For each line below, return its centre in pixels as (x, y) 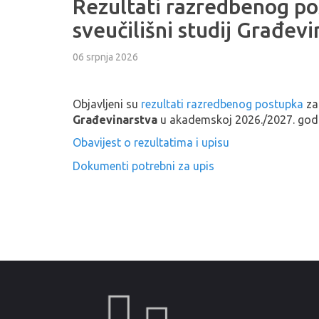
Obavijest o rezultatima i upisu (151, 142)
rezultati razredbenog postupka (222, 104)
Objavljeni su (107, 104)
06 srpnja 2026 (105, 57)
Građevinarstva (116, 119)
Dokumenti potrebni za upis (143, 166)
